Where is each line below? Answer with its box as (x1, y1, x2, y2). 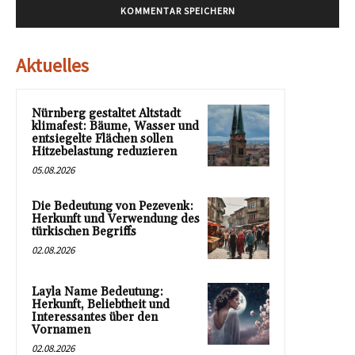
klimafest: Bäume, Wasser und (32, 118, 199, 134)
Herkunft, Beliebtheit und (32, 296, 170, 312)
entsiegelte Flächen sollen (32, 131, 173, 147)
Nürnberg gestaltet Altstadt (32, 105, 181, 121)
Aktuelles (16, 52, 89, 78)
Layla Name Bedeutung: (32, 284, 163, 300)
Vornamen (32, 322, 90, 338)
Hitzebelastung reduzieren (32, 143, 177, 159)
